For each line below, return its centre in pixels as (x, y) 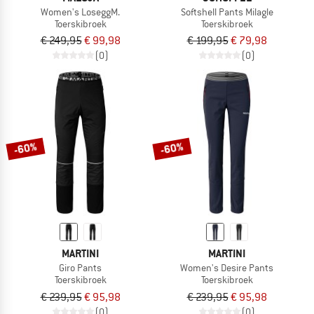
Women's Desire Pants (227, 268)
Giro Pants (80, 268)
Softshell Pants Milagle (227, 12)
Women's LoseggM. (80, 12)
